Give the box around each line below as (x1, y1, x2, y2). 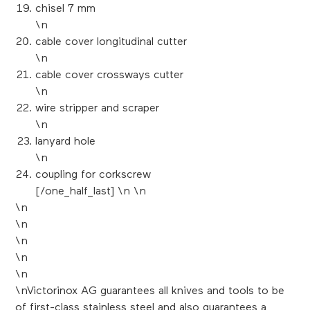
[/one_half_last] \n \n (35, 186, 147, 198)
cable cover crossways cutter (35, 70, 184, 82)
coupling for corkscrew (35, 170, 152, 181)
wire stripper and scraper (35, 103, 160, 115)
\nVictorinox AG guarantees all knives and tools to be (15, 286, 285, 298)
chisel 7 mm (35, 3, 96, 15)
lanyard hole (35, 136, 96, 148)
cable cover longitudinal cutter (35, 37, 188, 48)
